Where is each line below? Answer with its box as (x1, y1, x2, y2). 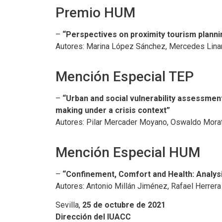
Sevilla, (55, 200, 82, 210)
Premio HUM (55, 4, 135, 21)
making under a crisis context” (55, 106, 170, 115)
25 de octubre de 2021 (82, 200, 166, 210)
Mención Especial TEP (55, 68, 194, 85)
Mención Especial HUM (55, 144, 200, 161)
